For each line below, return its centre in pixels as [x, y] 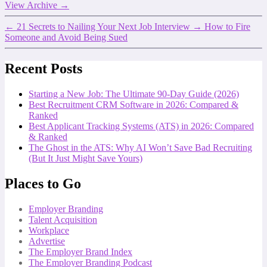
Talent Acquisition [63, 219]
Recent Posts [44, 69]
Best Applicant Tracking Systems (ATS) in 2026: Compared [141, 126]
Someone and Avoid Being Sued [66, 38]
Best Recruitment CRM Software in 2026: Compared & [133, 104]
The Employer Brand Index [80, 252]
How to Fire [227, 27]
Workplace [49, 230]
